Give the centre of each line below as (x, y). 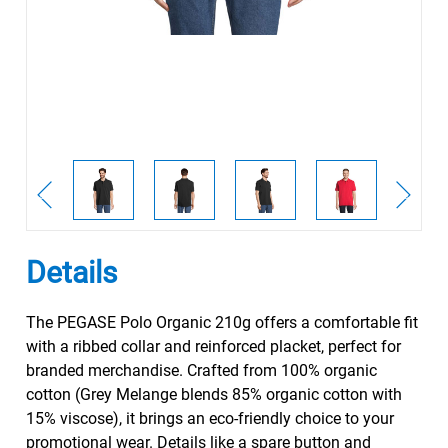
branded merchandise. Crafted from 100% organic (201, 370)
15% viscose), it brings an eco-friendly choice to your (209, 418)
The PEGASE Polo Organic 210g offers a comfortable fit (221, 322)
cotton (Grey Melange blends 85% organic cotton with (213, 394)
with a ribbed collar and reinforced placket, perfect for (213, 346)
